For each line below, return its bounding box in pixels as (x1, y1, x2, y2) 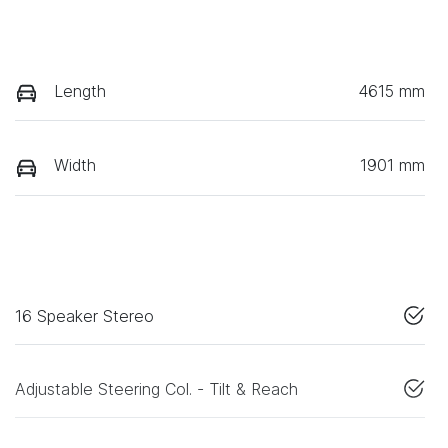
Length (54, 81, 106, 102)
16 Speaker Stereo (15, 305, 154, 326)
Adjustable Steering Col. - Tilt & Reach (15, 378, 298, 399)
